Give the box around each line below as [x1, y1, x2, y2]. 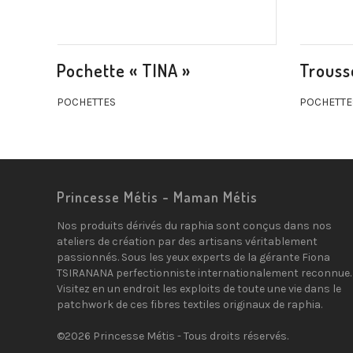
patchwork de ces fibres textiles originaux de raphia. [57, 298, 322, 311]
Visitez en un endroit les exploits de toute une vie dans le [57, 282, 341, 295]
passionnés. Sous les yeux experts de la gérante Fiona [57, 251, 330, 264]
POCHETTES [57, 95, 116, 109]
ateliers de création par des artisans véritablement [57, 235, 318, 248]
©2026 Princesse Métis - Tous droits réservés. [57, 329, 288, 343]
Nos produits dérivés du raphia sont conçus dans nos [57, 219, 332, 232]
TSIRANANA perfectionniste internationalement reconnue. [57, 266, 351, 280]
